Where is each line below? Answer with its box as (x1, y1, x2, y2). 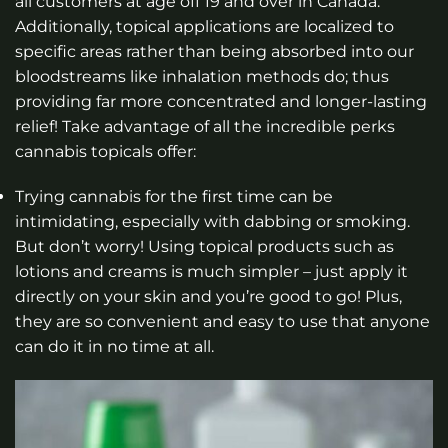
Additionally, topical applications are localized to (15, 16, 394, 36)
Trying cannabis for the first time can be (15, 187, 333, 207)
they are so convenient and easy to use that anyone (15, 312, 430, 332)
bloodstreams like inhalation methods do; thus (15, 66, 389, 86)
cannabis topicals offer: (15, 141, 196, 161)
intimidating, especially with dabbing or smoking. (15, 212, 410, 232)
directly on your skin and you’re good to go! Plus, (15, 287, 402, 307)
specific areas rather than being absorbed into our (15, 41, 414, 61)
